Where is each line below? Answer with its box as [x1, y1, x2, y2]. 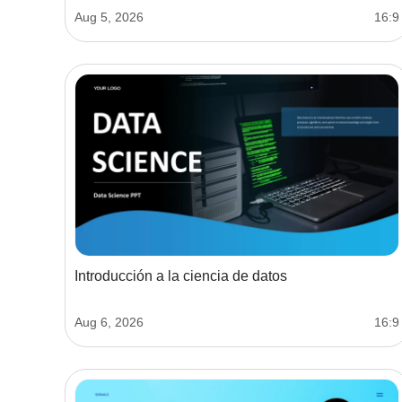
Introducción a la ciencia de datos [74, 267, 287, 284]
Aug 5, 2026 [74, 9, 144, 24]
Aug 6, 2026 [74, 314, 144, 329]
